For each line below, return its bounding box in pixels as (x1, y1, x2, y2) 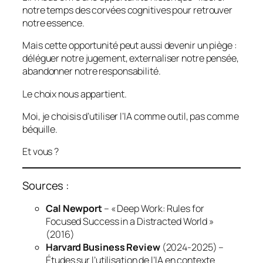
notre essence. (22, 16, 85, 30)
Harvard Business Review (46, 241, 160, 254)
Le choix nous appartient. (22, 87, 127, 100)
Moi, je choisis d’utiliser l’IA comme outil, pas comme (22, 109, 239, 123)
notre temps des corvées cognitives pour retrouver (22, 4, 233, 17)
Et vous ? (22, 145, 59, 159)
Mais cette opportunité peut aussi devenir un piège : (22, 39, 237, 52)
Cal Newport (46, 202, 102, 215)
